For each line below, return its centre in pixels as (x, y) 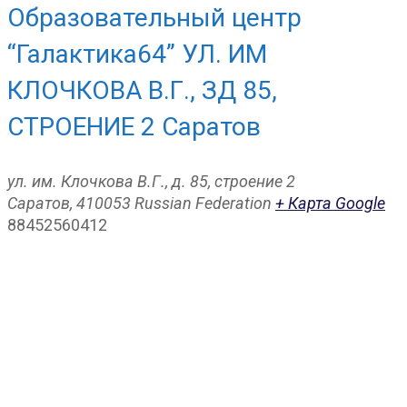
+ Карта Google (330, 203)
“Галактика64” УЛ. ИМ (137, 54)
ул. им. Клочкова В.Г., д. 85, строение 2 (151, 181)
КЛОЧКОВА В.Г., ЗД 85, (142, 90)
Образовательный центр (154, 17)
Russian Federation (203, 203)
